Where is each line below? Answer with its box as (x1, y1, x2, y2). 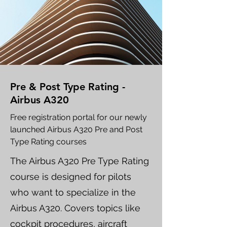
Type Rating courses (10, 137, 87, 146)
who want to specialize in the (10, 187, 136, 198)
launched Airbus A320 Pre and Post (10, 125, 142, 134)
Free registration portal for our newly (10, 112, 147, 122)
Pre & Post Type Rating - (10, 81, 125, 93)
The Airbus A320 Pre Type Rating (10, 156, 149, 166)
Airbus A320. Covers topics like (10, 203, 140, 213)
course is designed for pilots (10, 171, 131, 182)
